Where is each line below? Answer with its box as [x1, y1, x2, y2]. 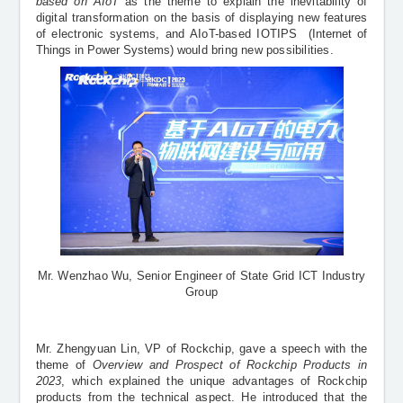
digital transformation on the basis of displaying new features [35, 11, 368, 24]
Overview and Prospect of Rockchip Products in [92, 358, 368, 372]
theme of [35, 358, 93, 372]
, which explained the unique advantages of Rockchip [61, 374, 368, 388]
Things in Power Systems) [35, 43, 174, 57]
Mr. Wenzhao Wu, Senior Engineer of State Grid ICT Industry [37, 269, 366, 282]
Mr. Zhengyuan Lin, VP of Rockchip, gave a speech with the [35, 342, 368, 355]
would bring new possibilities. [173, 43, 334, 57]
